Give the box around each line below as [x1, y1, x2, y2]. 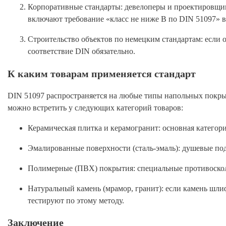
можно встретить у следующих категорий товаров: [8, 103, 183, 112]
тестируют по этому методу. [28, 196, 124, 205]
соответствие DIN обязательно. [28, 47, 135, 56]
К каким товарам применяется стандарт [8, 68, 196, 79]
